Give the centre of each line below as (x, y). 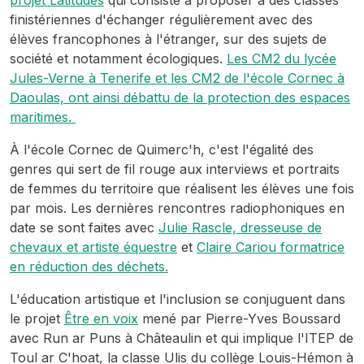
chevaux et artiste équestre (93, 247)
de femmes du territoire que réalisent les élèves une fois (182, 188)
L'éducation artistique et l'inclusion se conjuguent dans (178, 299)
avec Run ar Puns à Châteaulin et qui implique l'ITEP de (182, 338)
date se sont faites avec (84, 227)
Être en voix (101, 318)
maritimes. (43, 117)
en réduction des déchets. (89, 266)
